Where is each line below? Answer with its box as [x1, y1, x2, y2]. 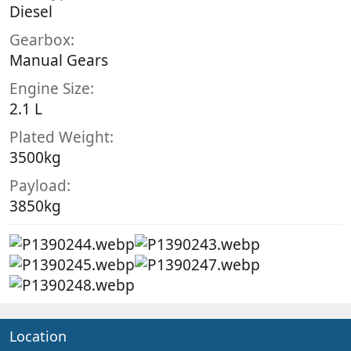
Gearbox [9, 29, 71, 50]
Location [9, 326, 67, 346]
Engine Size [9, 78, 90, 99]
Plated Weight [9, 126, 110, 147]
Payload [9, 175, 67, 196]
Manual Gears [9, 49, 108, 71]
